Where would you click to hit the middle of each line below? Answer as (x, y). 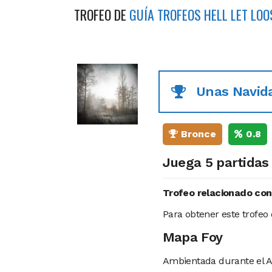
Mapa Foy (192, 237)
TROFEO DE (102, 14)
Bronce (197, 134)
